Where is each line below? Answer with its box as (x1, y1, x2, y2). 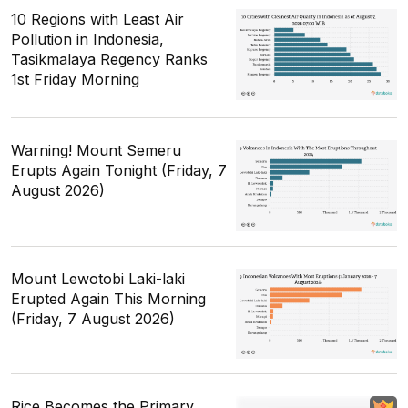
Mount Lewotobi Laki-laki (11, 269, 185, 288)
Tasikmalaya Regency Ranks (11, 50, 208, 69)
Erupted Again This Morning (11, 289, 206, 308)
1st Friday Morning (11, 70, 139, 89)
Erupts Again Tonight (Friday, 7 (11, 161, 227, 180)
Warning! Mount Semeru (11, 141, 181, 160)
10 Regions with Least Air (11, 10, 184, 29)
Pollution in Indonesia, (11, 30, 164, 49)
